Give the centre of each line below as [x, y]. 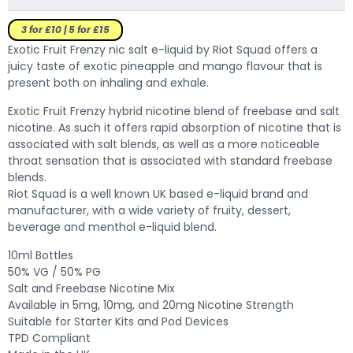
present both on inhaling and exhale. [108, 82]
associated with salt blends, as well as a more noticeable [164, 144]
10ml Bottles [41, 255]
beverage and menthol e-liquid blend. [112, 227]
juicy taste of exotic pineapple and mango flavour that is [165, 66]
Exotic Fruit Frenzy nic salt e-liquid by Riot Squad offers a [163, 49]
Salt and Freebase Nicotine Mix [91, 288]
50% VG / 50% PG [54, 271]
